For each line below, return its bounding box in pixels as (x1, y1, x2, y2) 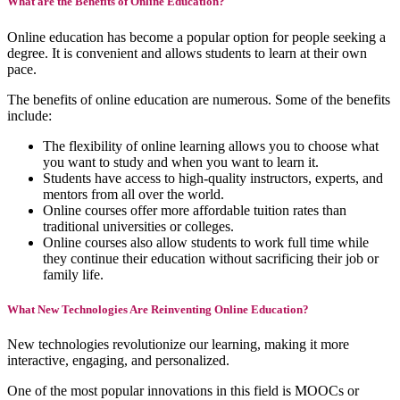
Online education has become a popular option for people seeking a (7, 29, 386, 45)
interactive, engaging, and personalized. (7, 352, 229, 368)
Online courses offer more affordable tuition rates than (43, 202, 346, 218)
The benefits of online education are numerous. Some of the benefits (7, 91, 390, 107)
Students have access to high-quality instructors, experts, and (43, 170, 383, 186)
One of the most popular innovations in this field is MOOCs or (7, 382, 359, 398)
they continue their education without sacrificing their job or (43, 250, 379, 266)
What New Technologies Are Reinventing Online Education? (7, 302, 309, 316)
